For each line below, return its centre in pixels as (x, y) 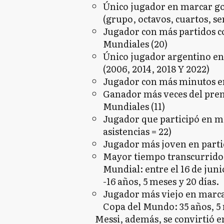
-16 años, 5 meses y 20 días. (161, 181)
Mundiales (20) (135, 44)
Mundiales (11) (134, 106)
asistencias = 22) (137, 131)
